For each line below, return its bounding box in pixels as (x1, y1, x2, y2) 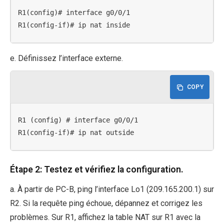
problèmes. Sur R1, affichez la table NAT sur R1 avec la (10, 212, 200, 222)
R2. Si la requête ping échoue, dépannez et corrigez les (10, 198, 202, 208)
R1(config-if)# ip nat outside (18, 128, 134, 137)
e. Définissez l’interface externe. (10, 53, 123, 63)
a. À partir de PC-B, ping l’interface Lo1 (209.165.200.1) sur (10, 184, 214, 194)
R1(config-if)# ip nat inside (18, 21, 130, 29)
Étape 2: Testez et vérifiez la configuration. (10, 164, 183, 174)
